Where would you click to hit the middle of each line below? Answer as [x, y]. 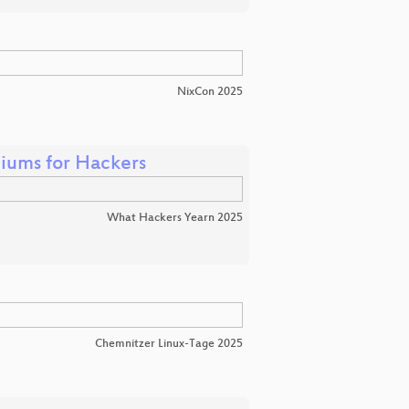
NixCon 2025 [210, 92]
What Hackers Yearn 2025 [175, 218]
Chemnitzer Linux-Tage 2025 [169, 344]
